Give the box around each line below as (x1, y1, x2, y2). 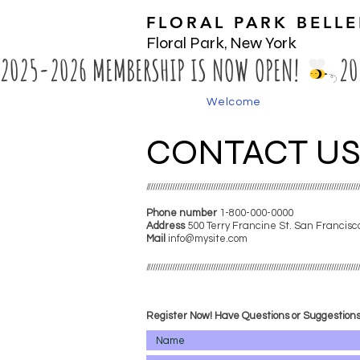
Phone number (146, 207, 217, 219)
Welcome (207, 96, 262, 108)
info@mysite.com (168, 233, 247, 244)
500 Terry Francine (187, 220, 279, 231)
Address (146, 220, 185, 231)
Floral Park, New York (146, 33, 297, 53)
